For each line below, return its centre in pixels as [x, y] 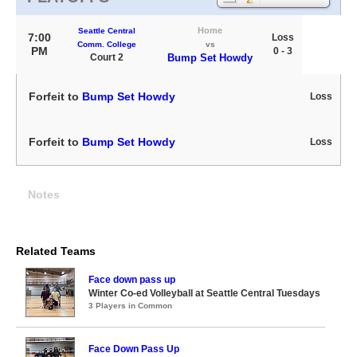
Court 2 [107, 57]
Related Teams [56, 251]
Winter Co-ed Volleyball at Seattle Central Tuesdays [204, 293]
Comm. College [107, 44]
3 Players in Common [130, 306]
